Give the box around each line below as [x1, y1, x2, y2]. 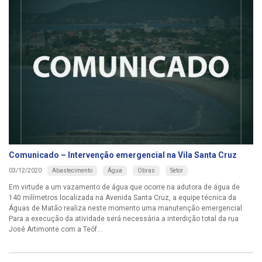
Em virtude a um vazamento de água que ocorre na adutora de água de [9, 182, 240, 191]
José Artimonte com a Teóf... [9, 225, 102, 233]
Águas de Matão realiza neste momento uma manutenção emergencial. [9, 204, 244, 212]
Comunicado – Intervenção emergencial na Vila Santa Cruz [9, 150, 237, 160]
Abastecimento [52, 167, 92, 174]
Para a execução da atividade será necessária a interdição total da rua [9, 214, 239, 223]
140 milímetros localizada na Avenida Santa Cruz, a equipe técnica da [9, 193, 236, 202]
